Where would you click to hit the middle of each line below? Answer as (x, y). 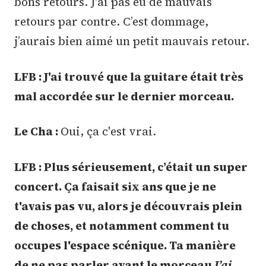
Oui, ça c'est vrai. (108, 132)
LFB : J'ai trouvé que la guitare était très (129, 76)
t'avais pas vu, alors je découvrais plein (128, 206)
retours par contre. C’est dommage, (111, 22)
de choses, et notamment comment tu (122, 225)
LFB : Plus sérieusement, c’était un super (131, 167)
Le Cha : (37, 132)
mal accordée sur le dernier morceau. (124, 96)
